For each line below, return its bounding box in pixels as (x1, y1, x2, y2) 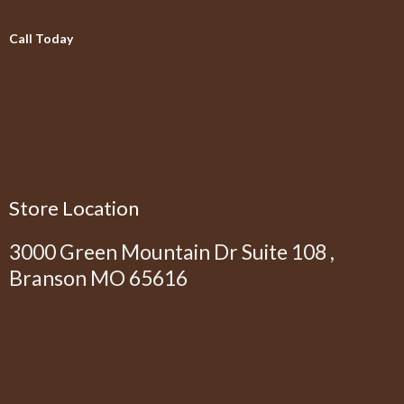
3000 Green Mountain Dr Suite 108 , (9, 238, 335, 264)
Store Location (9, 195, 139, 220)
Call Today (9, 30, 73, 46)
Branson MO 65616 (9, 264, 188, 290)
